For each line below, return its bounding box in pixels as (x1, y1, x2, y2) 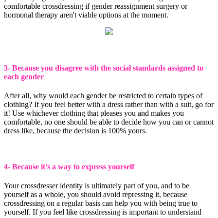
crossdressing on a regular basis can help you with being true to (4, 199, 198, 207)
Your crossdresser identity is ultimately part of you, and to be (4, 182, 189, 190)
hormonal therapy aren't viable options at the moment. (4, 10, 168, 19)
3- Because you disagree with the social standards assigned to (4, 64, 203, 73)
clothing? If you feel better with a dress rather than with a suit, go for (4, 100, 214, 109)
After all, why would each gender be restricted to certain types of (4, 91, 202, 100)
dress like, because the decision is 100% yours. (4, 127, 147, 135)
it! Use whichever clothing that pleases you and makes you (4, 109, 184, 118)
